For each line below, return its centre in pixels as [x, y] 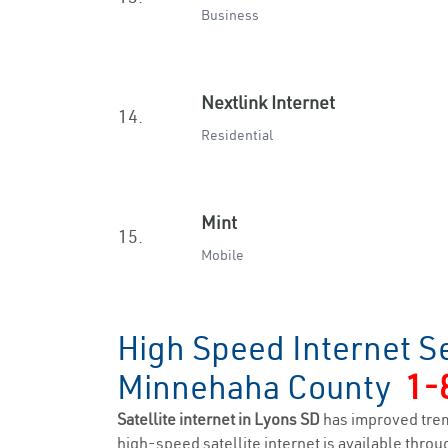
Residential [237, 135]
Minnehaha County [261, 387]
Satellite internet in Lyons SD [220, 419]
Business [230, 15]
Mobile [222, 255]
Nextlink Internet [268, 102]
